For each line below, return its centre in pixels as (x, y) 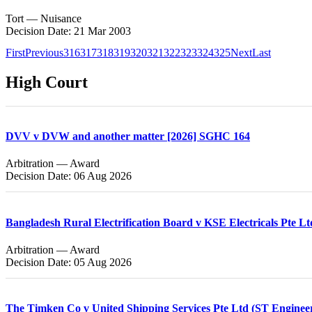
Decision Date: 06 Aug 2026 (69, 176)
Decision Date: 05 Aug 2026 (69, 262)
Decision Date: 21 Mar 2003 (68, 31)
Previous (44, 53)
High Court (47, 82)
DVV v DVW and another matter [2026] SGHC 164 (128, 136)
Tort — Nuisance (44, 18)
